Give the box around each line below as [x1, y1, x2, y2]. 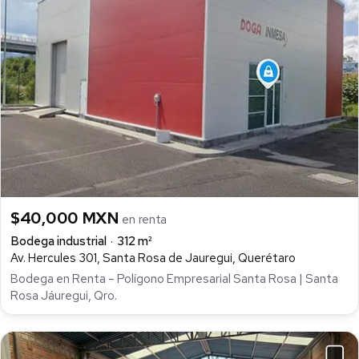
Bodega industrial [10, 232, 107, 249]
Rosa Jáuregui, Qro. [10, 287, 117, 304]
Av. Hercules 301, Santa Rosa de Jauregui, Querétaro [10, 249, 296, 266]
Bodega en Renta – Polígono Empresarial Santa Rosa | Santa [10, 270, 338, 287]
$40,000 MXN [10, 207, 123, 228]
